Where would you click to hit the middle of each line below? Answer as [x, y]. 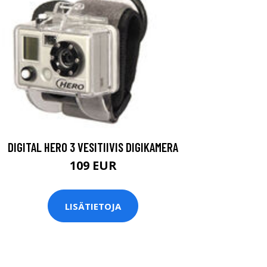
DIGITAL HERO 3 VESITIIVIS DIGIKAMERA [93, 147]
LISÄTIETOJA [93, 206]
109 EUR [93, 165]
